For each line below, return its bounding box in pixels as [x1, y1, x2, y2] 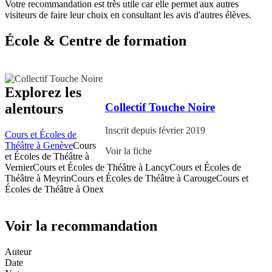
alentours [5, 100, 63, 117]
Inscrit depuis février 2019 [104, 125, 205, 136]
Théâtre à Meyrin [5, 172, 71, 183]
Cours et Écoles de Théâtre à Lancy [33, 161, 169, 172]
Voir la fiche [104, 146, 157, 157]
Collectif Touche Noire [104, 100, 215, 114]
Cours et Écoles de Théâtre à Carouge [71, 172, 216, 183]
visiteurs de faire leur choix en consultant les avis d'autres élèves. [5, 9, 251, 20]
